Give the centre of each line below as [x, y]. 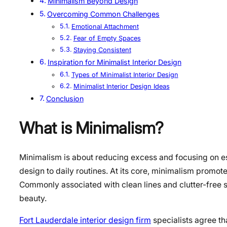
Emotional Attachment [105, 27]
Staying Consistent [102, 50]
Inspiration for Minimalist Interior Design [114, 62]
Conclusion [65, 99]
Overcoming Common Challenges [103, 14]
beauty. [33, 199]
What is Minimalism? [92, 128]
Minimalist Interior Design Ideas [121, 87]
